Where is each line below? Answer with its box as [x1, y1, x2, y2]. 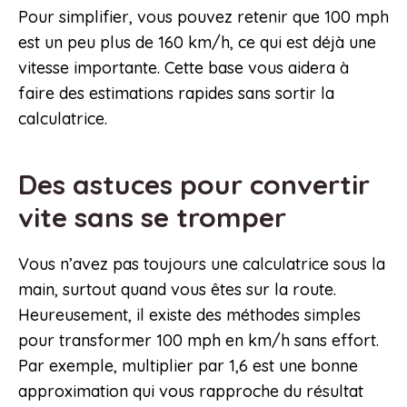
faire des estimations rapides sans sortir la [18, 83, 334, 104]
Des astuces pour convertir [18, 167, 370, 203]
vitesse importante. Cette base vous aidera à [18, 57, 349, 79]
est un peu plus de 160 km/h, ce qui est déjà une [18, 32, 376, 54]
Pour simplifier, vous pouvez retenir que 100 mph [18, 6, 389, 28]
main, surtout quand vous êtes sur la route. [18, 279, 336, 301]
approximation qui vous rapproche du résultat [18, 381, 363, 402]
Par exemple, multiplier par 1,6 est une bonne [18, 355, 358, 377]
